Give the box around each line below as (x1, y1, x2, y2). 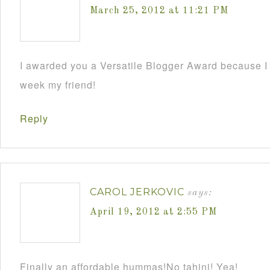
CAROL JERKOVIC (90, 186, 184, 198)
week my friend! (20, 78, 96, 92)
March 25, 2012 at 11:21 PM (90, 6, 228, 16)
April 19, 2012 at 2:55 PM (90, 207, 217, 217)
